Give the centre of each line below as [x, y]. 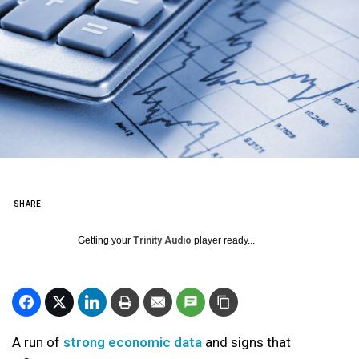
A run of [38, 342]
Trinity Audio [162, 240]
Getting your [105, 240]
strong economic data [133, 342]
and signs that [246, 342]
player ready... [223, 240]
